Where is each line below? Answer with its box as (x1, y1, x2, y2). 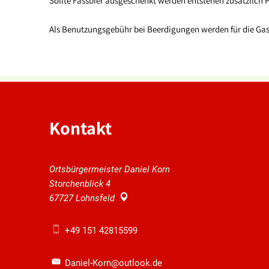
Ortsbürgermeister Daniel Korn (49, 163, 170, 175)
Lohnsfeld (76, 192, 115, 204)
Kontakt (49, 115, 112, 140)
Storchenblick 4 (49, 178, 110, 189)
